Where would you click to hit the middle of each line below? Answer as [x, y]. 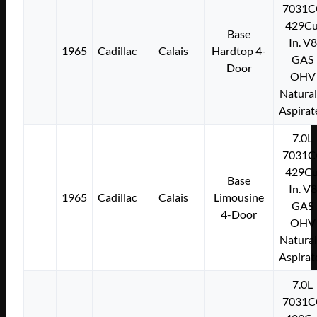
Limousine [239, 197]
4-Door [239, 214]
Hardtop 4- [239, 51]
